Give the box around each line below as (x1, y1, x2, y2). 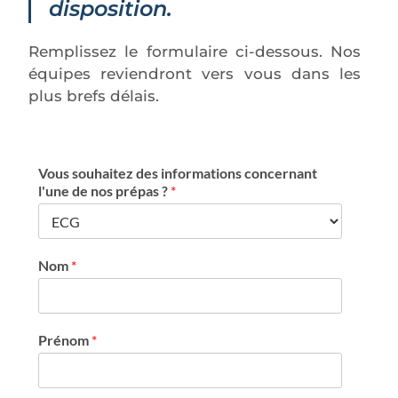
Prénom (38, 331, 92, 348)
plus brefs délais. (28, 87, 160, 105)
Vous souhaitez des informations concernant (38, 164, 318, 181)
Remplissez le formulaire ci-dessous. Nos (28, 43, 361, 60)
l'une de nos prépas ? (38, 182, 171, 199)
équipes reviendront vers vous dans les (28, 65, 361, 83)
